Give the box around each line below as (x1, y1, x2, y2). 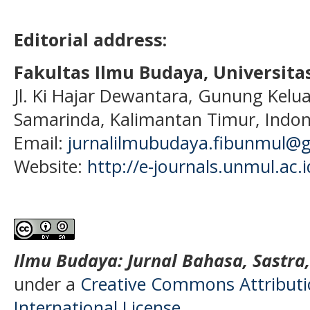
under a (14, 272, 80, 296)
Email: (14, 130, 68, 154)
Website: (14, 154, 87, 178)
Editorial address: (14, 27, 167, 51)
